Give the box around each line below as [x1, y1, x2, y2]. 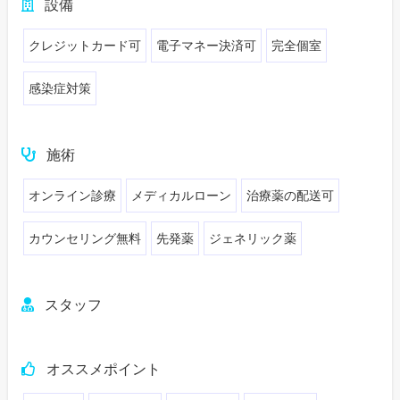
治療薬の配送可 [246, 188, 335, 204]
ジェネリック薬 [209, 231, 297, 246]
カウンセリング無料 [29, 231, 142, 246]
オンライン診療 [29, 188, 117, 204]
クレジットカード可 [29, 38, 142, 54]
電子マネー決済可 [156, 38, 257, 54]
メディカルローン [131, 188, 232, 204]
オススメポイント [46, 362, 161, 378]
